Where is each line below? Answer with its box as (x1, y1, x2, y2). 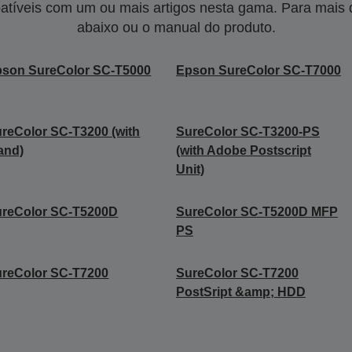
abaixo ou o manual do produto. (76, 20, 276, 35)
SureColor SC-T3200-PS (175, 125, 320, 138)
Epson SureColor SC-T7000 (175, 64, 341, 77)
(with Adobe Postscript (175, 144, 311, 157)
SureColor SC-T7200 (175, 266, 299, 280)
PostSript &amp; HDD (175, 285, 306, 299)
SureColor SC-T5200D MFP (175, 205, 338, 218)
